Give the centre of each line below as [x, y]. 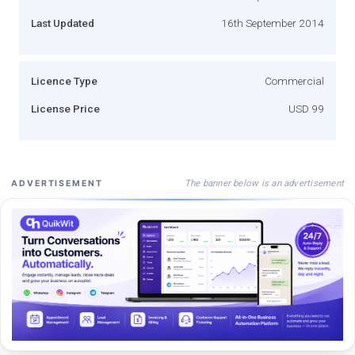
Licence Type [64, 80]
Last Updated [63, 23]
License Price [65, 108]
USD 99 [306, 108]
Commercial [294, 80]
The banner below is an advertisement [264, 183]
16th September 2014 [273, 23]
